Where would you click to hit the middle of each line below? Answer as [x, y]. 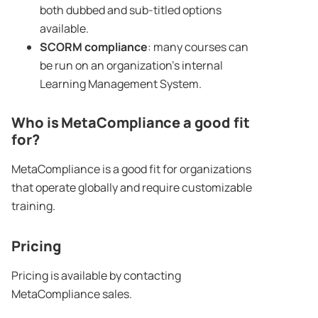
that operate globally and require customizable [132, 188]
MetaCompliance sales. [72, 294]
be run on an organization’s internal [131, 66]
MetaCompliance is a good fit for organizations [131, 169]
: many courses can [198, 47]
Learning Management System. [122, 84]
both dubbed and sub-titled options [131, 10]
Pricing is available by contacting [96, 276]
